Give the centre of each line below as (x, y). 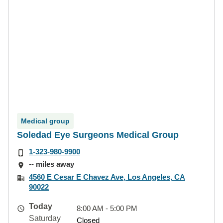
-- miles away (52, 164)
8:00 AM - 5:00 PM (107, 208)
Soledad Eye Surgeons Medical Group (98, 135)
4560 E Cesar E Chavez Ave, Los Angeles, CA (107, 177)
